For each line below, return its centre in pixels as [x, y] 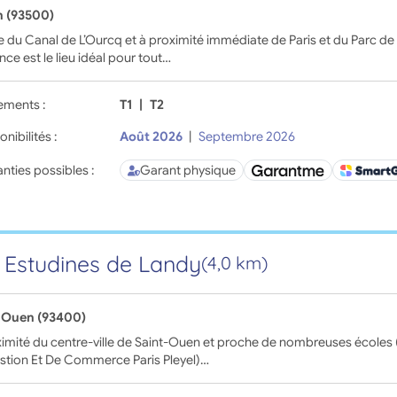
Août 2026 [152, 137]
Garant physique [188, 171]
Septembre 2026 [246, 137]
